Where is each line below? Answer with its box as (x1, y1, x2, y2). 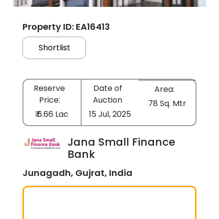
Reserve (34, 82, 66, 94)
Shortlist (38, 42, 70, 53)
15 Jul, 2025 (89, 108, 131, 120)
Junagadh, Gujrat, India (22, 166, 133, 179)
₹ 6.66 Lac (35, 108, 69, 120)
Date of (93, 82, 122, 94)
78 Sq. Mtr (148, 97, 186, 109)
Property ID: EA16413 (22, 20, 110, 33)
